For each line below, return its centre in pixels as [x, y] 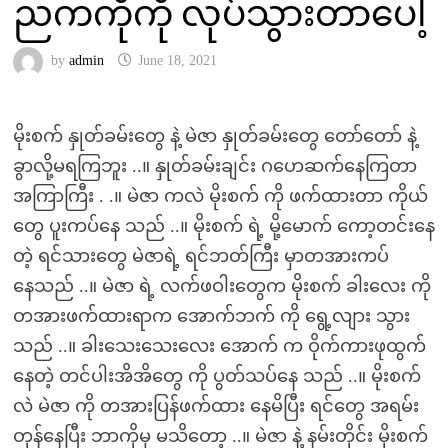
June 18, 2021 [177, 61]
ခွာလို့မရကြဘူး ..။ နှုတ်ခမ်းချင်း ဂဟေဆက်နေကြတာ [214, 166]
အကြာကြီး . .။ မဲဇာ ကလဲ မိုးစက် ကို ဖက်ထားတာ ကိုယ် [220, 196]
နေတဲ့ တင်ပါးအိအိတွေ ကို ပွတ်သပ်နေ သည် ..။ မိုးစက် [216, 376]
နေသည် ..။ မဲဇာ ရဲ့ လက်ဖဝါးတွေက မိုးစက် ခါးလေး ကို [221, 286]
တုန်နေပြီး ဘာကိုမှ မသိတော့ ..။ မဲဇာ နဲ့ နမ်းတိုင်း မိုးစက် [220, 436]
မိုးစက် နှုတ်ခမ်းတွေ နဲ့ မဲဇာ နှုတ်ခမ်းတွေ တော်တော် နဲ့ [214, 136]
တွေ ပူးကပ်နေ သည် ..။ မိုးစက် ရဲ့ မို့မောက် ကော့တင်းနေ [223, 226]
